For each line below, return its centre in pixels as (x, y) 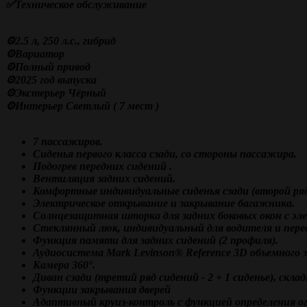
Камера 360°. (64, 265)
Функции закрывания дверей (102, 290)
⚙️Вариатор (36, 54)
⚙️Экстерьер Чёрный (57, 93)
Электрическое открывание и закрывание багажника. (164, 203)
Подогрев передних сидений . (102, 166)
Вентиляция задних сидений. (104, 179)
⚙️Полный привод (48, 67)
